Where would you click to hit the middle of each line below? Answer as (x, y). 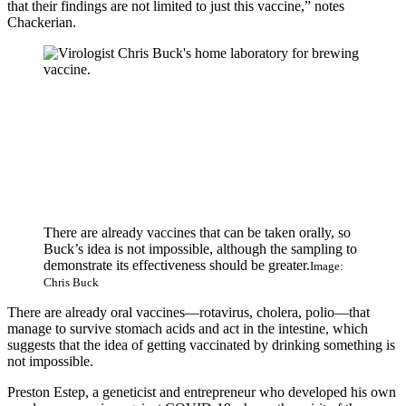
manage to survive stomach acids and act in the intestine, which (188, 329)
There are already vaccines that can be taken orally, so (197, 233)
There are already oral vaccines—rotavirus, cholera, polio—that (188, 313)
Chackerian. (42, 23)
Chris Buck (71, 283)
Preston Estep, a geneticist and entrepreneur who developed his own (202, 392)
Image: (327, 266)
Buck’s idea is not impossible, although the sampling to (200, 249)
